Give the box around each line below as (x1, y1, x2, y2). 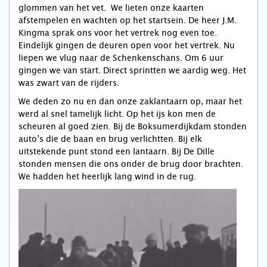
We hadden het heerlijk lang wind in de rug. (18, 172, 198, 181)
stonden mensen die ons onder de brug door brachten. (18, 159, 243, 169)
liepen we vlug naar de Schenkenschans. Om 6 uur (18, 53, 223, 63)
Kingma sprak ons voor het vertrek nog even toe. (18, 28, 219, 38)
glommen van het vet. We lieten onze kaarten (18, 3, 204, 13)
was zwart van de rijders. (18, 78, 122, 88)
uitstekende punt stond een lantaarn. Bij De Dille (18, 147, 215, 156)
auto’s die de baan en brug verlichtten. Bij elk (18, 134, 202, 144)
